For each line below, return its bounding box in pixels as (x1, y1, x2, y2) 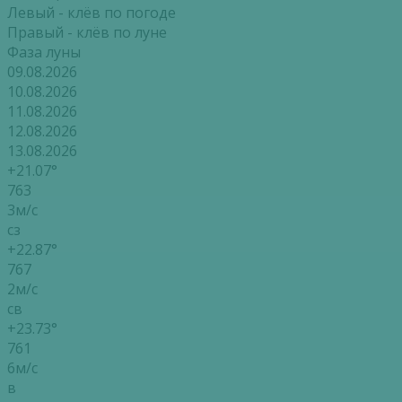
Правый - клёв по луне (7, 22, 167, 43)
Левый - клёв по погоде (7, 3, 176, 23)
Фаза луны (7, 42, 81, 63)
